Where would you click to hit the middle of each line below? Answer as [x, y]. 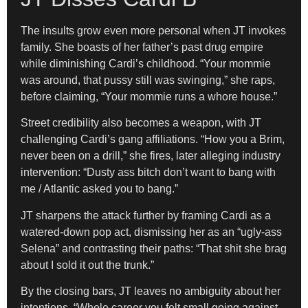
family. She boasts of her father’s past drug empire [142, 47]
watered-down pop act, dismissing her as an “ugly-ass [151, 232]
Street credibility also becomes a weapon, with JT [141, 123]
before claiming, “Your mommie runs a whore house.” [149, 96]
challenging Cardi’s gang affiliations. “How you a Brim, [153, 140]
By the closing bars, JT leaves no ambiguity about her [151, 291]
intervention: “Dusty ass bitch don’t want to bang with [148, 173]
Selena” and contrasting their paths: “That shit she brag [154, 248]
